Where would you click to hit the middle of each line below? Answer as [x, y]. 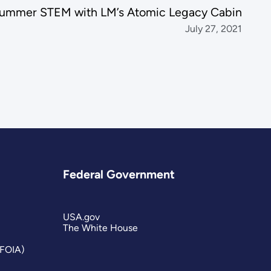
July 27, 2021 [214, 28]
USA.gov [82, 217]
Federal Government [119, 175]
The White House [101, 227]
